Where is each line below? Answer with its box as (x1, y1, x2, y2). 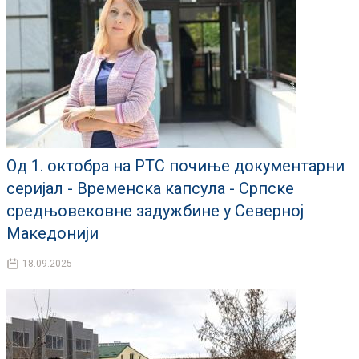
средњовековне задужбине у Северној (6, 201, 304, 221)
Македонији (6, 224, 99, 244)
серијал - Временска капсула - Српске (6, 179, 294, 199)
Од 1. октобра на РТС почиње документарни (6, 156, 345, 176)
